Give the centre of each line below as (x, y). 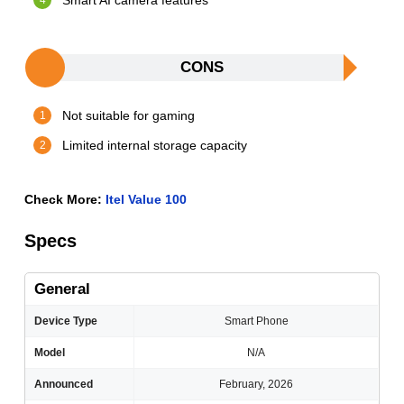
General (63, 289)
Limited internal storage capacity (155, 146)
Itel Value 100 (147, 200)
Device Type (66, 321)
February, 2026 (257, 385)
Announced (64, 385)
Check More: (65, 200)
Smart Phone (256, 321)
